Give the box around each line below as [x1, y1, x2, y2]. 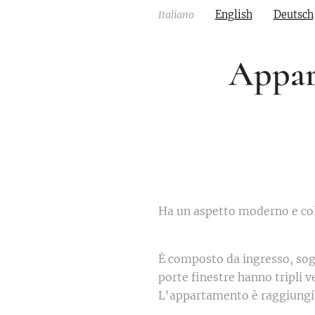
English [214, 8, 252, 21]
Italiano [157, 8, 194, 21]
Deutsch [273, 8, 314, 21]
